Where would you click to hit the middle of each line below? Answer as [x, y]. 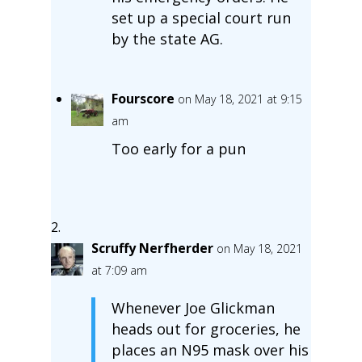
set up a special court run [201, 17]
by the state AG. [167, 38]
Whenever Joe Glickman [193, 307]
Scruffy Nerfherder [152, 248]
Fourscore [143, 98]
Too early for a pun [178, 148]
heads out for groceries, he [206, 328]
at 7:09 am [119, 270]
